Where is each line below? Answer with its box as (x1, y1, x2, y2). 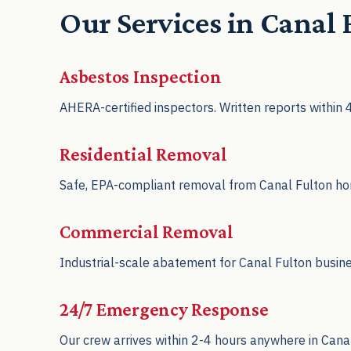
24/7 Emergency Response (60, 298, 269, 320)
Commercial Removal (60, 220, 233, 242)
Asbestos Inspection (60, 65, 222, 87)
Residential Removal (60, 143, 227, 165)
